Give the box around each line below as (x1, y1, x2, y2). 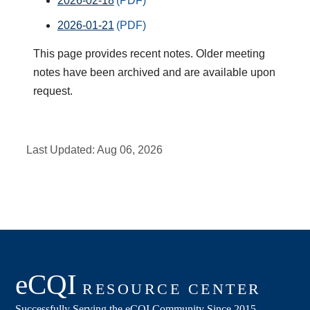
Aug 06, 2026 (97, 144, 163, 156)
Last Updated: (26, 144, 98, 156)
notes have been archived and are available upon (33, 66, 276, 79)
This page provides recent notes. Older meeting (33, 48, 266, 60)
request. (33, 85, 73, 98)
